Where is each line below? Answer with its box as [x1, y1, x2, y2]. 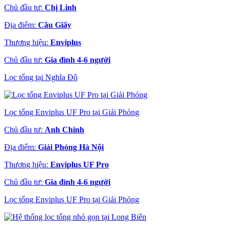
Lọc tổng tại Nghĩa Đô [4, 73, 78, 82]
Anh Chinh [45, 125, 84, 135]
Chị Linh [45, 3, 76, 12]
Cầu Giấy [38, 21, 71, 30]
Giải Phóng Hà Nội [38, 143, 104, 152]
